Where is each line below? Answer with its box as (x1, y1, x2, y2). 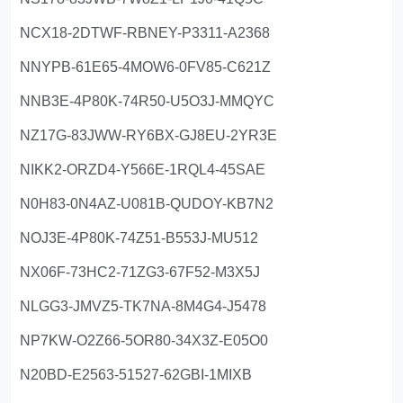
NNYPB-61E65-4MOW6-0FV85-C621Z (20, 58, 272, 75)
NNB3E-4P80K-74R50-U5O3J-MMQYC (20, 93, 275, 109)
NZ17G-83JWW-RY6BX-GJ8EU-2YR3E (20, 127, 278, 143)
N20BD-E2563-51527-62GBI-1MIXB (20, 366, 253, 382)
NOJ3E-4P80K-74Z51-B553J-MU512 (20, 229, 259, 246)
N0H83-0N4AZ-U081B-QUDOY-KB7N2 (20, 195, 274, 211)
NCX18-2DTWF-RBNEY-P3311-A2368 (20, 24, 271, 40)
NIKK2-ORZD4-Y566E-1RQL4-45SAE (20, 161, 266, 177)
